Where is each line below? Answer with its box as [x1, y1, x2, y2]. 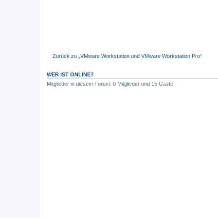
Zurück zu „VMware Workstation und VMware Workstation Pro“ [53, 53, 202, 59]
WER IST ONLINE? [47, 72, 94, 78]
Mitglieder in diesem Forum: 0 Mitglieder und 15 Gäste [47, 81, 173, 87]
